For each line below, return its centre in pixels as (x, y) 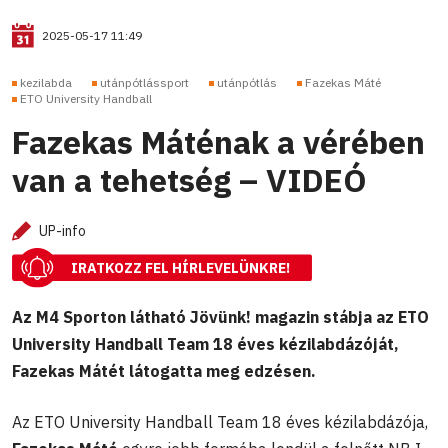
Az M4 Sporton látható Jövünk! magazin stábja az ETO (220, 316)
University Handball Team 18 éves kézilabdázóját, (205, 343)
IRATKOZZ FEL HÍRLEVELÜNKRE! (180, 268)
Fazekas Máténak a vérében (218, 142)
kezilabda (46, 83)
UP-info (62, 231)
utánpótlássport (144, 83)
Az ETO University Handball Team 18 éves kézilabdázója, (220, 421)
